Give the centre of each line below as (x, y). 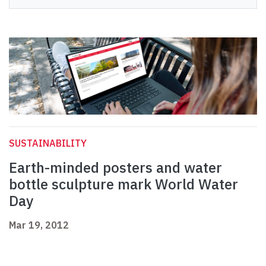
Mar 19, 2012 (39, 225)
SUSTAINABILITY (48, 143)
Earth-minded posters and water (115, 168)
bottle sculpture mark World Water (123, 184)
